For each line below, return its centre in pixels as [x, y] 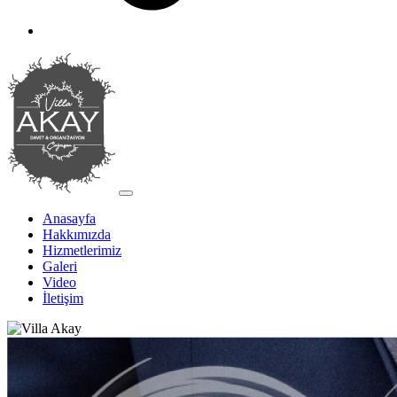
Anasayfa [69, 218]
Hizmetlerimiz [82, 250]
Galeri [60, 266]
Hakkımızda [77, 234]
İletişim [63, 298]
